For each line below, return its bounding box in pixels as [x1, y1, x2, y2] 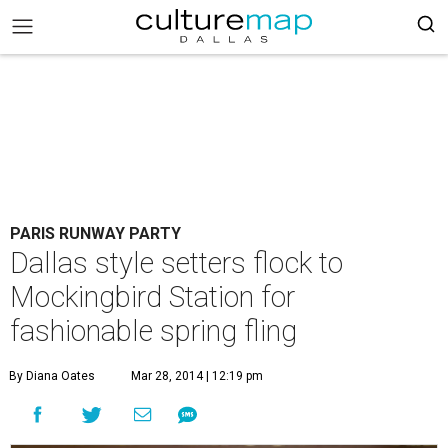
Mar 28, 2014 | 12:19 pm [131, 369, 263, 383]
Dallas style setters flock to [10, 246, 343, 280]
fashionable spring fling [10, 314, 297, 348]
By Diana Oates [9, 369, 95, 383]
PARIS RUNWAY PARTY [10, 224, 181, 243]
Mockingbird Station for [10, 280, 295, 314]
